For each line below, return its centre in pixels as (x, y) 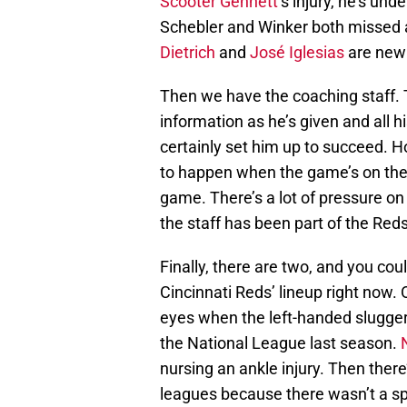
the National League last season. (280, 343)
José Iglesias (297, 53)
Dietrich (188, 53)
